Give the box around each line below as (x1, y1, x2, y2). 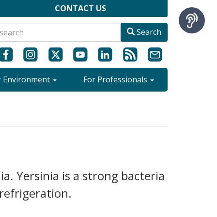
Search (135, 27, 161, 37)
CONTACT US (55, 3, 106, 14)
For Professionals (83, 74, 150, 85)
